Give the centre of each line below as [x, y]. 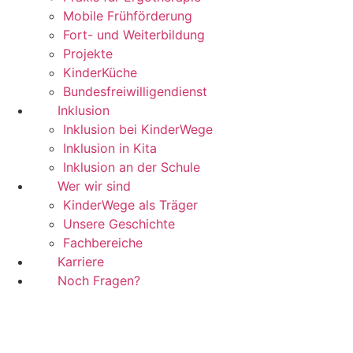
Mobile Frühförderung [128, 16]
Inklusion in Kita [110, 148]
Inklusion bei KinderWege [138, 129]
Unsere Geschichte [119, 224]
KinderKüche [100, 72]
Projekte [88, 54]
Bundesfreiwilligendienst [135, 91]
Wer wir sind [94, 186]
